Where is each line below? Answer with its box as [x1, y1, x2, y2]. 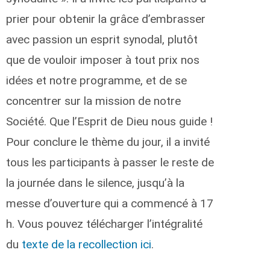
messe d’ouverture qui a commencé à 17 [6, 196, 213, 210]
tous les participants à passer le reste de [6, 155, 214, 169]
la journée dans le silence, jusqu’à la [6, 175, 184, 190]
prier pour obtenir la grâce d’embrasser [6, 11, 206, 26]
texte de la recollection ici [22, 237, 151, 251]
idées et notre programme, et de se [6, 73, 187, 87]
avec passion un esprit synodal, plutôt [6, 32, 198, 46]
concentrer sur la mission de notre [6, 93, 181, 108]
